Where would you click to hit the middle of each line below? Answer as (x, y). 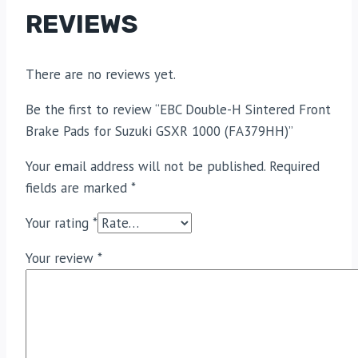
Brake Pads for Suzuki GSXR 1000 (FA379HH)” (159, 131)
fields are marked (78, 188)
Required (294, 167)
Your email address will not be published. (145, 167)
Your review (62, 259)
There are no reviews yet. (101, 75)
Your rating (59, 223)
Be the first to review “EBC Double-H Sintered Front (178, 110)
